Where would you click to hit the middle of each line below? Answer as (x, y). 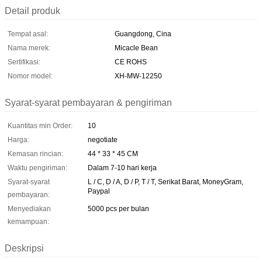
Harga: (18, 139)
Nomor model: (30, 76)
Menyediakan (29, 208)
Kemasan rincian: (35, 154)
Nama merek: (29, 48)
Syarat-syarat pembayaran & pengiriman (88, 102)
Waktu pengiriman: (37, 168)
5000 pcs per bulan (118, 208)
